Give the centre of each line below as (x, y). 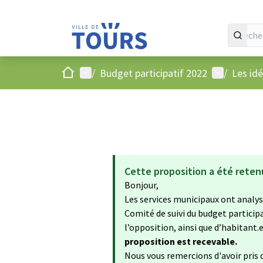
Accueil (76, 72)
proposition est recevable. (181, 241)
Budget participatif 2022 (154, 73)
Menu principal (112, 72)
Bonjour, (141, 185)
